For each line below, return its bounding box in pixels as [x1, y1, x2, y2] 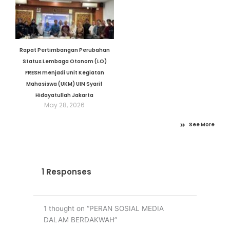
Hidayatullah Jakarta [35, 91, 94, 100]
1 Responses [41, 166, 91, 178]
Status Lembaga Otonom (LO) [22, 57, 107, 66]
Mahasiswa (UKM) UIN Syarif [26, 80, 103, 88]
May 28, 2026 [44, 101, 85, 110]
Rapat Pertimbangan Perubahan [19, 46, 110, 54]
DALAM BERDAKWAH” [43, 215, 117, 224]
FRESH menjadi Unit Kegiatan [25, 69, 104, 77]
